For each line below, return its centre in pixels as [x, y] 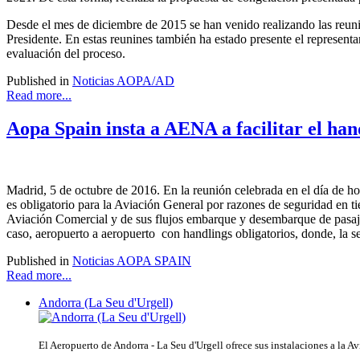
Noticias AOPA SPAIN [132, 261]
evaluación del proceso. [66, 53]
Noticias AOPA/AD [123, 80]
